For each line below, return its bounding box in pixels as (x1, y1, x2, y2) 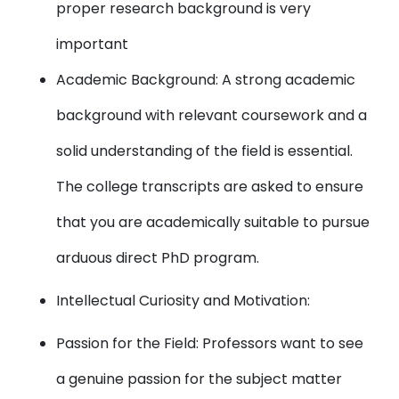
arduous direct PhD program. (56, 248, 260, 268)
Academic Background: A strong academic (56, 69, 356, 90)
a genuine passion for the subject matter (56, 369, 343, 389)
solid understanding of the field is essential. (56, 141, 354, 161)
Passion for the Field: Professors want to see (56, 333, 364, 354)
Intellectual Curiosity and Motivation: (56, 290, 311, 311)
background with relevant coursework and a (56, 105, 368, 126)
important (56, 34, 129, 54)
